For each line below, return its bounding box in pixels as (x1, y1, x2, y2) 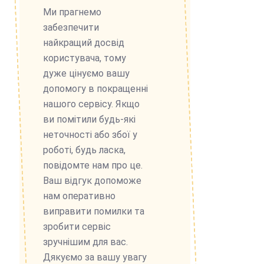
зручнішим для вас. (43, 236, 128, 247)
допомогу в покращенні (43, 82, 148, 94)
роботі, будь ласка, (43, 144, 126, 156)
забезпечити (43, 21, 99, 33)
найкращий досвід (43, 37, 124, 48)
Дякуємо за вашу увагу (43, 251, 147, 263)
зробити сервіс (43, 220, 111, 232)
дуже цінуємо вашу (43, 67, 130, 79)
